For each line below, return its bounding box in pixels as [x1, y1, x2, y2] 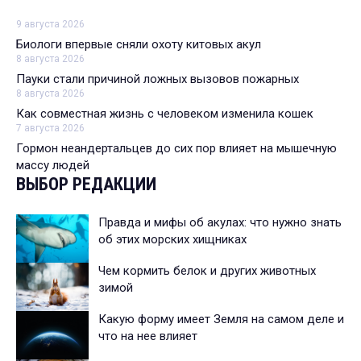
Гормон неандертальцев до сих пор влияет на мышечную [16, 140, 337, 156]
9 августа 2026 [16, 18, 85, 30]
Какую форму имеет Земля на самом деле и [98, 311, 344, 326]
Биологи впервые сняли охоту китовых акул [16, 36, 261, 52]
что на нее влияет [98, 328, 197, 343]
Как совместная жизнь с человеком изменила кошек [16, 106, 313, 121]
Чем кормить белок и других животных [98, 263, 316, 278]
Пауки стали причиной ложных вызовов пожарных [16, 71, 299, 86]
